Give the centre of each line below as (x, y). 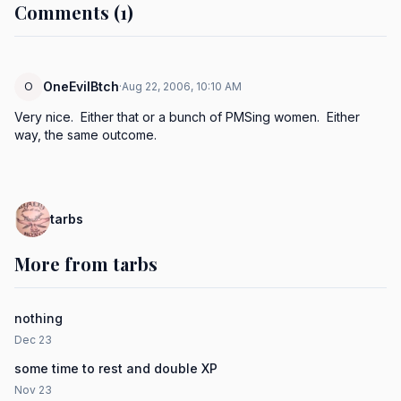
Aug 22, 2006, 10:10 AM (182, 86)
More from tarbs (86, 264)
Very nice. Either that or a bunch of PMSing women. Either (187, 117)
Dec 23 (33, 340)
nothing (38, 318)
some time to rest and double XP (116, 368)
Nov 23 (33, 390)
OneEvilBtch (81, 86)
